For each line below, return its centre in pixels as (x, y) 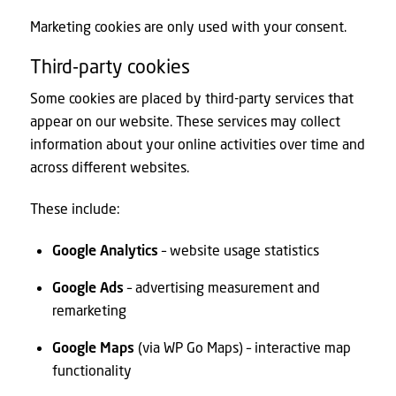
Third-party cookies (110, 67)
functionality (92, 369)
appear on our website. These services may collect (185, 120)
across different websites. (109, 166)
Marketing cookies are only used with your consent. (188, 27)
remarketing (90, 309)
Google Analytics (106, 249)
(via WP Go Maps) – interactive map (243, 346)
